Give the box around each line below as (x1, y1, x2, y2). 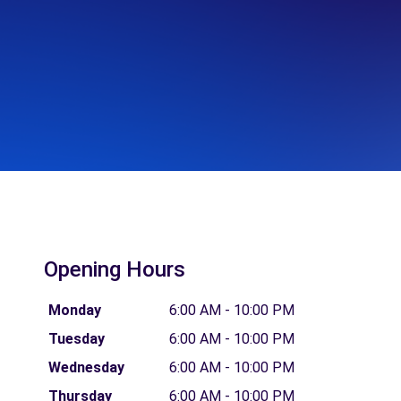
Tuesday (47, 329, 105, 347)
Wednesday (47, 358, 124, 376)
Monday (47, 301, 101, 319)
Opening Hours (44, 256, 185, 282)
